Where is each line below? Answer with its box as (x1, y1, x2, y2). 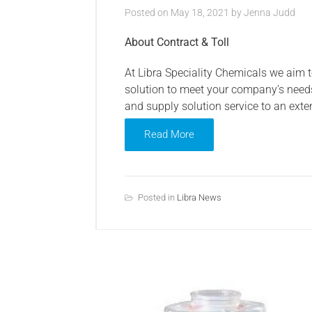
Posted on (125, 7, 171, 19)
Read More (144, 128, 194, 141)
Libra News (177, 192, 221, 203)
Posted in (138, 192, 177, 203)
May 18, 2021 (171, 7, 229, 19)
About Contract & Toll (125, 36, 229, 49)
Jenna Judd (244, 7, 295, 19)
